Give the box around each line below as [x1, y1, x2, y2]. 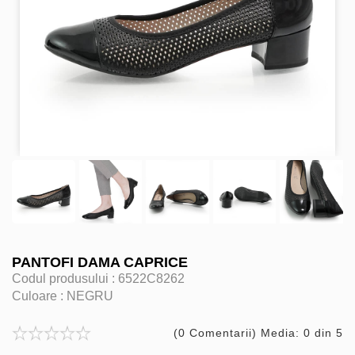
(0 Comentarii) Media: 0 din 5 [174, 326, 343, 339]
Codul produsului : [12, 271, 118, 285]
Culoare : [12, 288, 67, 303]
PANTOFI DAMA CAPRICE [12, 254, 188, 270]
